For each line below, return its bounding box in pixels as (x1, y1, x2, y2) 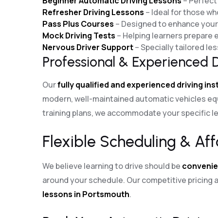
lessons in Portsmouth (42, 189, 129, 200)
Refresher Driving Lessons (42, 7, 144, 18)
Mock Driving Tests (42, 30, 115, 41)
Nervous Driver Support (42, 42, 133, 53)
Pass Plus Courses (42, 18, 114, 29)
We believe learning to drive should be (42, 161, 182, 171)
